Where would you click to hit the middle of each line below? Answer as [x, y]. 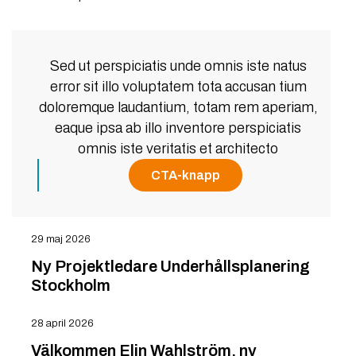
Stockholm [71, 286]
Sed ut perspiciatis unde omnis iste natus [178, 66]
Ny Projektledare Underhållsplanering [170, 267]
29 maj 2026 [61, 240]
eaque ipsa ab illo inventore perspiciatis [178, 128]
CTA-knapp [185, 176]
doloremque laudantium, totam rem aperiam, [178, 108]
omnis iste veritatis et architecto [178, 149]
